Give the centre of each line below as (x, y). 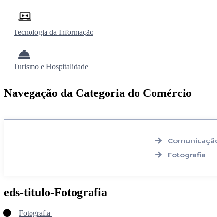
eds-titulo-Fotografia (55, 193)
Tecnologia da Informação (54, 32)
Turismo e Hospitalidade (51, 67)
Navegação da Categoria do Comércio (98, 93)
